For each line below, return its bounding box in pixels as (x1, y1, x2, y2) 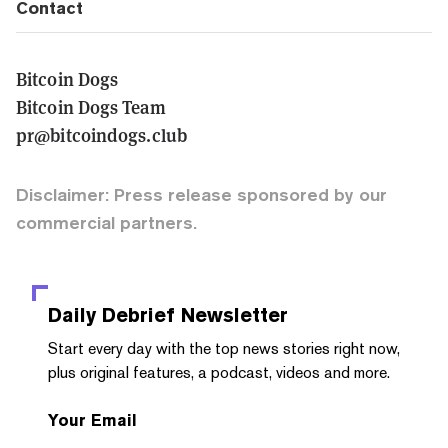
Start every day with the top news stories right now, (48, 338, 400, 358)
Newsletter (175, 302, 288, 327)
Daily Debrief (48, 302, 175, 327)
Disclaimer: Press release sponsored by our (16, 183, 387, 205)
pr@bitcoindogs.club (16, 121, 187, 147)
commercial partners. (16, 211, 197, 233)
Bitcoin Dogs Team (16, 93, 166, 119)
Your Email (48, 410, 137, 430)
